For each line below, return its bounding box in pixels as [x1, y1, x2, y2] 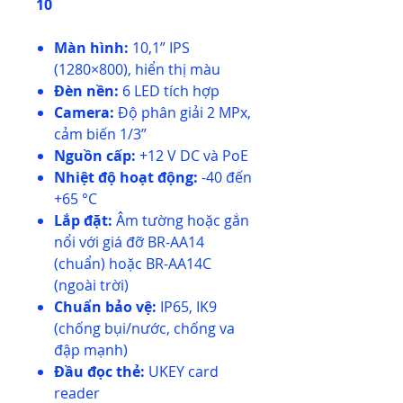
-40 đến [198, 167, 252, 187]
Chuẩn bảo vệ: [54, 297, 157, 317]
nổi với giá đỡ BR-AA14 [54, 232, 204, 252]
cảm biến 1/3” [54, 124, 147, 144]
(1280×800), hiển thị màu [54, 59, 220, 79]
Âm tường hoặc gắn [112, 210, 249, 230]
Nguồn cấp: [54, 146, 136, 166]
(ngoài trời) [54, 275, 129, 295]
